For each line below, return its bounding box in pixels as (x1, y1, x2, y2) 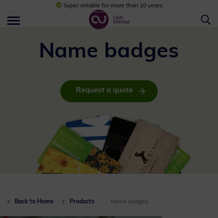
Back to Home (15, 199, 54, 205)
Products (70, 199, 94, 205)
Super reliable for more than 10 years (61, 3, 163, 9)
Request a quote (75, 87, 133, 94)
